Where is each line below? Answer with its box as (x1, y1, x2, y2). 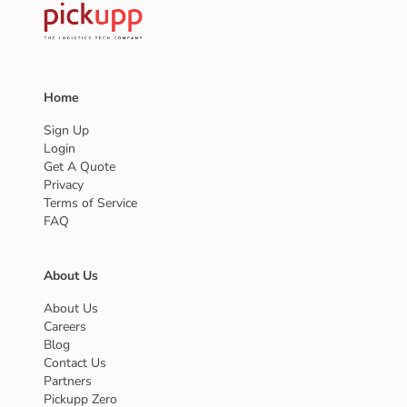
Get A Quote (44, 157, 115, 175)
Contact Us (44, 353, 106, 372)
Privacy (44, 175, 84, 194)
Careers (44, 317, 86, 335)
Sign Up (44, 121, 89, 139)
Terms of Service (44, 194, 137, 212)
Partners (44, 372, 92, 390)
